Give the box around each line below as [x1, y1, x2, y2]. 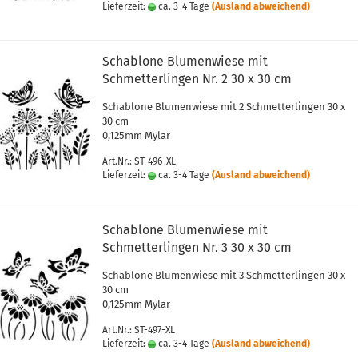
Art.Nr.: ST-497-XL [101, 324, 175, 336]
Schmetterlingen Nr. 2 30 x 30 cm [101, 71, 292, 86]
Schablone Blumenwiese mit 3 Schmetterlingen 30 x [101, 269, 345, 281]
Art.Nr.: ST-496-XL [101, 156, 176, 167]
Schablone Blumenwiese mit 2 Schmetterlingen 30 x [101, 101, 345, 113]
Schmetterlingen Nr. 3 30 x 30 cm [101, 240, 292, 255]
